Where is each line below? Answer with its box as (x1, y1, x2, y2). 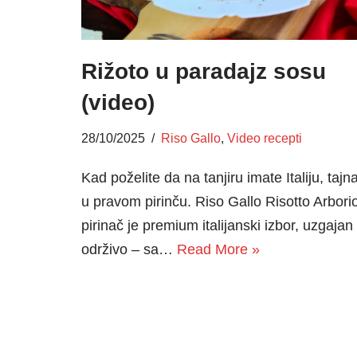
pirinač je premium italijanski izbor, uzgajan (81, 218, 353, 234)
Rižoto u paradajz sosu (81, 59, 326, 84)
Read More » (177, 241, 260, 258)
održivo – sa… (81, 241, 177, 258)
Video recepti (227, 131, 302, 146)
